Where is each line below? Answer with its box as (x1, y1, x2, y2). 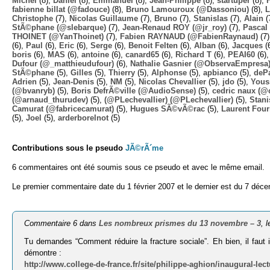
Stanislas (193, 13, 228, 23)
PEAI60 (228, 49, 255, 59)
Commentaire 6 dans (24, 219, 99, 228)
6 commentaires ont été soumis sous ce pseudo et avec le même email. (12, 162, 265, 172)
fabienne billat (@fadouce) (12, 4, 110, 14)
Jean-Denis (53, 77, 94, 86)
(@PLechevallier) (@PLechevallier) (104, 95, 233, 104)
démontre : (24, 248, 62, 258)
